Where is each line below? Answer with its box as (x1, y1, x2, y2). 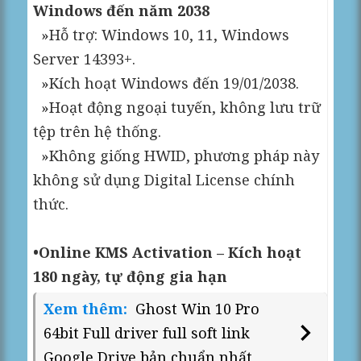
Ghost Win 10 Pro (135, 299, 260, 319)
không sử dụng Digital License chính (33, 170, 296, 190)
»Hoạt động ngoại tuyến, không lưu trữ (33, 98, 322, 118)
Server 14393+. (33, 49, 136, 69)
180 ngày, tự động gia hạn (33, 267, 228, 287)
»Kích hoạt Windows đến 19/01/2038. (33, 73, 300, 93)
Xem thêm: (44, 299, 132, 319)
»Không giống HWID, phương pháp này (33, 146, 320, 166)
